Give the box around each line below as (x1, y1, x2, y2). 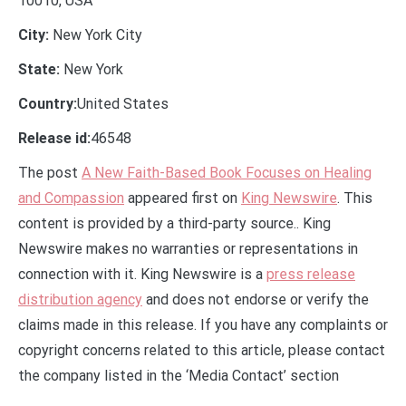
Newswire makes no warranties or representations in (18, 240, 358, 258)
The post (18, 164, 82, 182)
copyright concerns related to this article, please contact (18, 342, 385, 360)
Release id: (18, 130, 91, 148)
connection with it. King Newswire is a (18, 266, 266, 284)
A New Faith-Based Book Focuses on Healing (82, 164, 372, 182)
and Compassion (18, 189, 124, 208)
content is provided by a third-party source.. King (18, 215, 331, 233)
